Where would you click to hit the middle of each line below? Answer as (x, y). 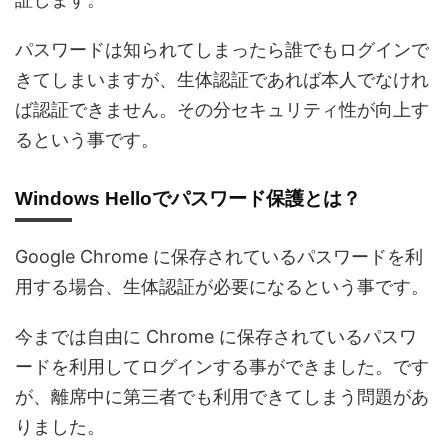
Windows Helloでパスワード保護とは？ (188, 198)
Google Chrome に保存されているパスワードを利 (219, 256)
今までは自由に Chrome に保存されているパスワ (216, 336)
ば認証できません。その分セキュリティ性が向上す (222, 109)
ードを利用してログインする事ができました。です (222, 366)
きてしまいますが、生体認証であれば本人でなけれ (222, 79)
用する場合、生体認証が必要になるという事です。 (222, 286)
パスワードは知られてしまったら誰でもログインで (222, 49)
